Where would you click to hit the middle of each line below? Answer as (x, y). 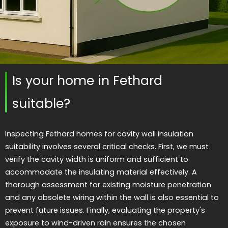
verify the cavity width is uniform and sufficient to (97, 160)
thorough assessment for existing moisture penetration (108, 185)
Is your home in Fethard (87, 81)
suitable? (41, 104)
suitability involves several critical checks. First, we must (107, 147)
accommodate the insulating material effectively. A (101, 172)
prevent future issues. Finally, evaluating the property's (105, 210)
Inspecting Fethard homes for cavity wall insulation (99, 134)
